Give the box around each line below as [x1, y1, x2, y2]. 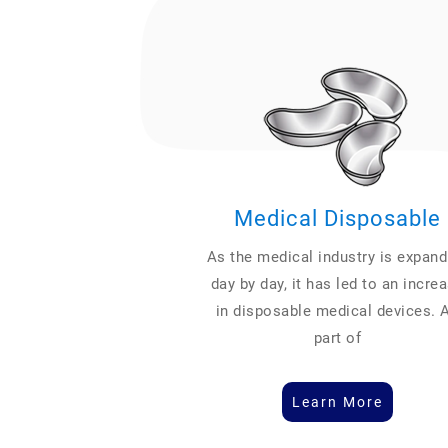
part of [313, 328, 362, 347]
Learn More [292, 393, 384, 410]
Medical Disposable [234, 205, 442, 231]
